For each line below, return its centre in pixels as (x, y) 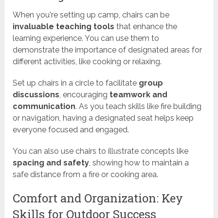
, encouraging (85, 95)
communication (44, 107)
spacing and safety (51, 163)
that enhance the (146, 27)
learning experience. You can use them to (86, 38)
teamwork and (139, 95)
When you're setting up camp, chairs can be (91, 15)
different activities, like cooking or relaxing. (87, 62)
